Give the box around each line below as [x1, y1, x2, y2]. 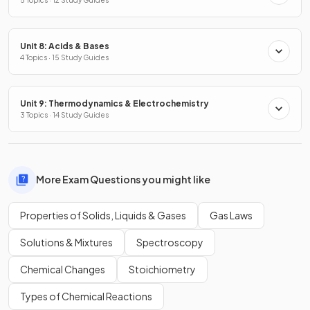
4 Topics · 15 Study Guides [20, 53, 109, 62]
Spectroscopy [136, 235, 203, 248]
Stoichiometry [129, 262, 196, 275]
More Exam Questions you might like [36, 173, 210, 186]
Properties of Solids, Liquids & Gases [20, 208, 186, 221]
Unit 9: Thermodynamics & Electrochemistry [20, 98, 209, 109]
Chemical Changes [20, 262, 105, 275]
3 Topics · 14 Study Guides [20, 110, 109, 119]
